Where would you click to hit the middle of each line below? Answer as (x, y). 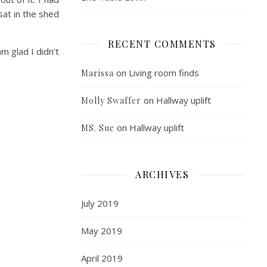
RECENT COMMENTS (162, 44)
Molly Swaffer (111, 100)
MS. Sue (98, 128)
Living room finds (164, 73)
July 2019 (100, 203)
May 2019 (102, 231)
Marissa (97, 73)
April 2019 (102, 258)
